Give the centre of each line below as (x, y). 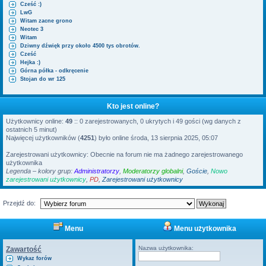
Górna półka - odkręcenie (54, 71)
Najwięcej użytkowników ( (43, 138)
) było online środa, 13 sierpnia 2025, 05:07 (156, 138)
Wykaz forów (34, 259)
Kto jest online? (133, 107)
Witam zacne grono (46, 21)
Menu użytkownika (204, 229)
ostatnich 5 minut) (31, 130)
